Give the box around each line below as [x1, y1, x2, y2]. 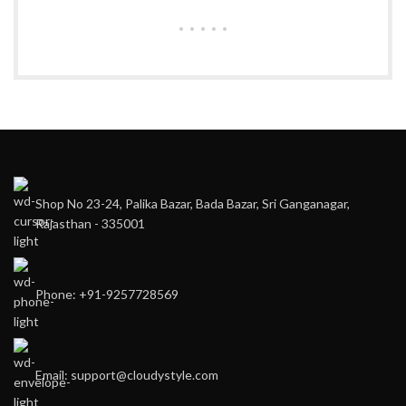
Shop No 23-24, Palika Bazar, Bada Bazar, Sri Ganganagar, [35, 196, 350, 211]
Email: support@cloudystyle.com [35, 367, 218, 382]
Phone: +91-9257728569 [35, 286, 179, 302]
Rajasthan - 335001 [35, 216, 145, 231]
